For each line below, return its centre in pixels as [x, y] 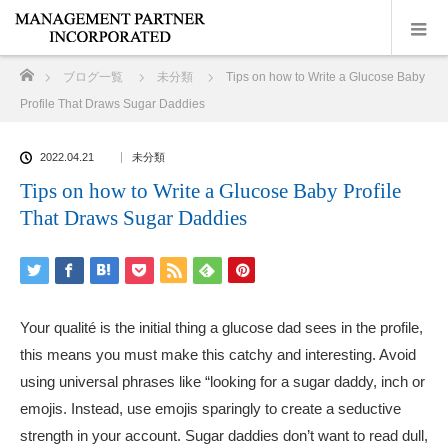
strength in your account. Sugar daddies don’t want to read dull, [224, 435]
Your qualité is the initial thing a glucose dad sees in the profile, [221, 327]
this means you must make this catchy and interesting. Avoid [218, 354]
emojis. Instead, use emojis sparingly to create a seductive [210, 408]
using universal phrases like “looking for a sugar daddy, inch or [222, 381]
